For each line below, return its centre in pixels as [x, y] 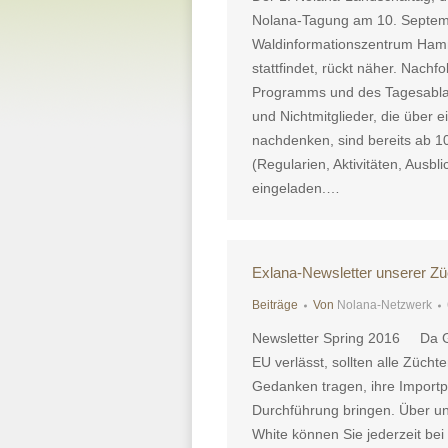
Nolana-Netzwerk [384, 305]
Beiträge [275, 305]
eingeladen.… [296, 188]
